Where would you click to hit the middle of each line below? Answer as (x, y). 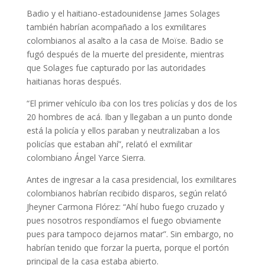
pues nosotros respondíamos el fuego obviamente (124, 220)
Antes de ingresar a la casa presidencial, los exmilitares (131, 180)
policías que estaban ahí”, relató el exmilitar (109, 144)
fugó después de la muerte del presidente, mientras (125, 54)
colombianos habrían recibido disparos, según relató (127, 193)
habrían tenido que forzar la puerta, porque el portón (127, 248)
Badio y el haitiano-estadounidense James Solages (123, 13)
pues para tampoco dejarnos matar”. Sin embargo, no (130, 234)
